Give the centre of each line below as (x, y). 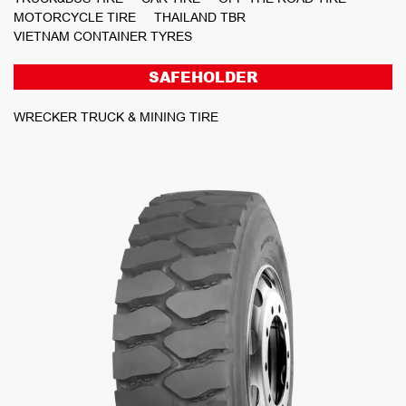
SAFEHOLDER (203, 77)
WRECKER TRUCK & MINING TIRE (116, 116)
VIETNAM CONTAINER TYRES (103, 36)
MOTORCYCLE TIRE (75, 17)
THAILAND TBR (200, 17)
